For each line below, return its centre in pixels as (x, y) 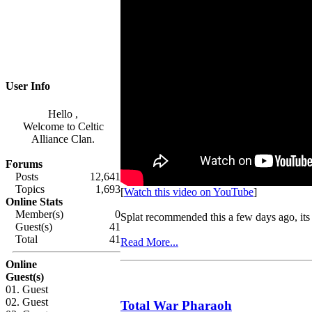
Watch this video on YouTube (189, 192)
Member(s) (38, 214)
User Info (28, 86)
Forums (24, 164)
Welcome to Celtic (63, 126)
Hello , (63, 114)
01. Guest (27, 289)
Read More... (149, 242)
